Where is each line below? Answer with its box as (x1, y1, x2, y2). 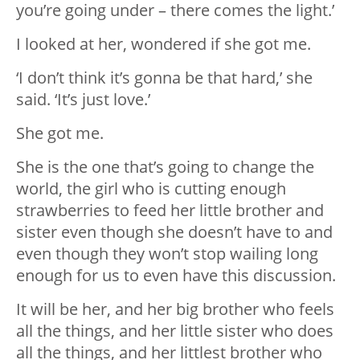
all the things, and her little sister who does (16, 320, 333, 342)
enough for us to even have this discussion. (16, 264, 336, 287)
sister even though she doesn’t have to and (16, 221, 333, 243)
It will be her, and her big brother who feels (16, 298, 334, 321)
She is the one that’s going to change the (16, 156, 314, 178)
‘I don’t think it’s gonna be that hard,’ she (16, 67, 313, 89)
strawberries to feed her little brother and (16, 199, 324, 222)
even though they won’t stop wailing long (16, 243, 318, 265)
